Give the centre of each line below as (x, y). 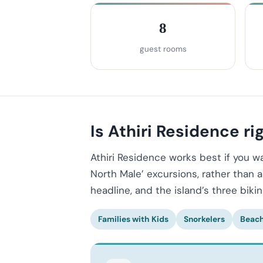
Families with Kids (133, 219)
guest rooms (163, 49)
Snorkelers (204, 219)
